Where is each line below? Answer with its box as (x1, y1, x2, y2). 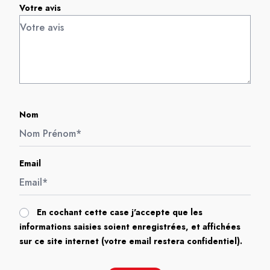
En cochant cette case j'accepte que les (37, 206, 202, 218)
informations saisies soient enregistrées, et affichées (19, 221, 240, 233)
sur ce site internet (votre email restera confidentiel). (19, 235, 242, 247)
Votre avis (19, 2, 61, 14)
